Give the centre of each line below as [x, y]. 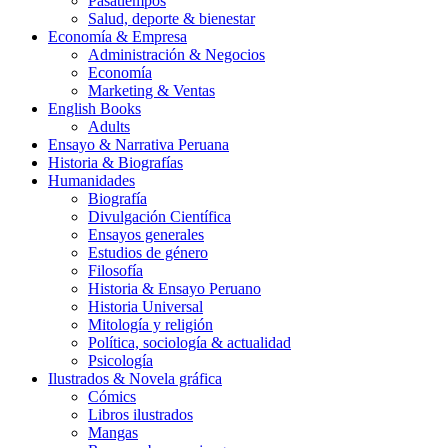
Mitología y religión [150, 325]
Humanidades [91, 181]
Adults [109, 127]
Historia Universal [145, 307]
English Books [94, 109]
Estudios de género [148, 253]
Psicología [120, 361]
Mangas [113, 433]
